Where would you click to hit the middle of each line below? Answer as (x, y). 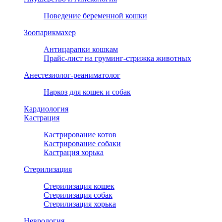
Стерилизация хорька (80, 204)
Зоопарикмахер (50, 33)
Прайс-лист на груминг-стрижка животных (117, 58)
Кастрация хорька (74, 153)
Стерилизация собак (78, 195)
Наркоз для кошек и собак (87, 92)
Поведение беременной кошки (95, 16)
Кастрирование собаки (82, 144)
